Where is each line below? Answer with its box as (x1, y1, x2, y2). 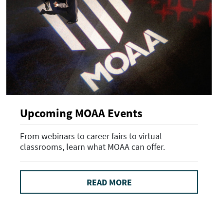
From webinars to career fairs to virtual (20, 130, 162, 142)
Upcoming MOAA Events (20, 106, 143, 121)
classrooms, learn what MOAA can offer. (20, 141, 165, 152)
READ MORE (86, 176, 132, 188)
